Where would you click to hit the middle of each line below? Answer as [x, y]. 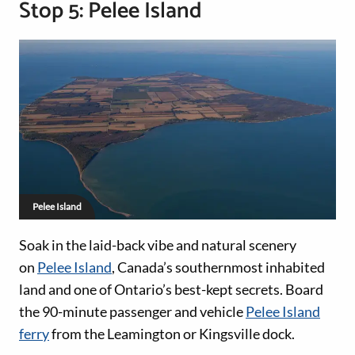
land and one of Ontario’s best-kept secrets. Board [171, 289]
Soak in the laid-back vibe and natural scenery [158, 244]
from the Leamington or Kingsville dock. [172, 333]
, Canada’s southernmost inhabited [218, 267]
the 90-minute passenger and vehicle [132, 311]
